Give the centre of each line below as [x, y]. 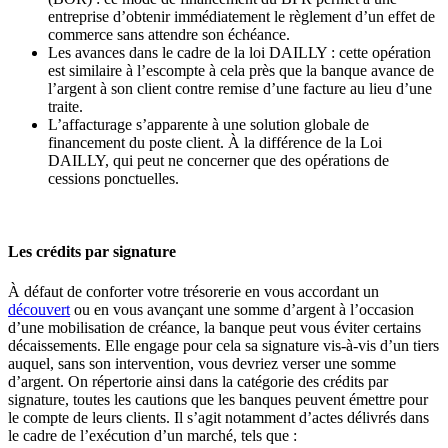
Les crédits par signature [92, 252]
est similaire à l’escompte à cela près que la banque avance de [241, 70]
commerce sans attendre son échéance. [169, 34]
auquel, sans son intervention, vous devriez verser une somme [202, 363]
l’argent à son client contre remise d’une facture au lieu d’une [240, 88]
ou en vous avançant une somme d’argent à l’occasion [242, 309]
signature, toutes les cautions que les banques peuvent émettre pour [218, 399]
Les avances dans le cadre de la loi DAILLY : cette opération [239, 52]
